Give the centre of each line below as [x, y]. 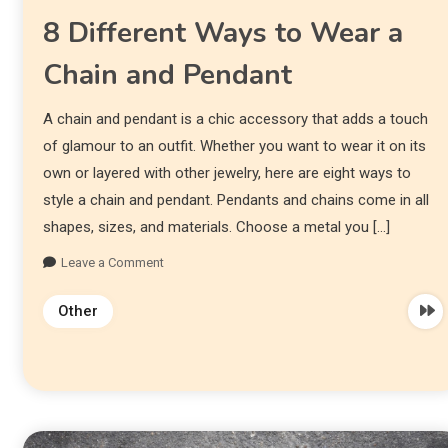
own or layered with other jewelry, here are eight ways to [226, 173]
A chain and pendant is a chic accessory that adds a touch [235, 119]
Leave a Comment [112, 263]
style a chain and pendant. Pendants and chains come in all [235, 200]
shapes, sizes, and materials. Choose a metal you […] [216, 227]
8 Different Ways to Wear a [222, 33]
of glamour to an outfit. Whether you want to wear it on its [234, 146]
